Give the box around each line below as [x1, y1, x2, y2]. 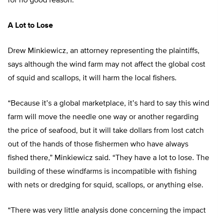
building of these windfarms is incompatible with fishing [8, 168, 197, 176]
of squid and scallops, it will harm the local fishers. [8, 74, 177, 83]
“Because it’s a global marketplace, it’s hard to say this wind [8, 100, 209, 108]
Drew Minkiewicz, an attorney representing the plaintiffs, [8, 47, 200, 55]
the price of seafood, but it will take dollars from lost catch [8, 127, 204, 135]
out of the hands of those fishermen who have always [8, 141, 188, 149]
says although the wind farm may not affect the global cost [8, 61, 205, 69]
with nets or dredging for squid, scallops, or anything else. [8, 182, 203, 190]
